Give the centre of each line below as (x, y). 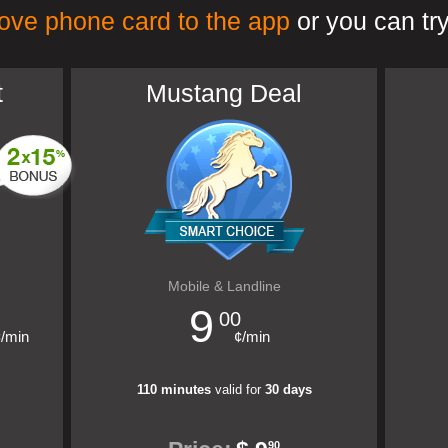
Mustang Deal (224, 93)
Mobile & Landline (224, 286)
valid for (237, 389)
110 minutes (173, 389)
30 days (288, 389)
